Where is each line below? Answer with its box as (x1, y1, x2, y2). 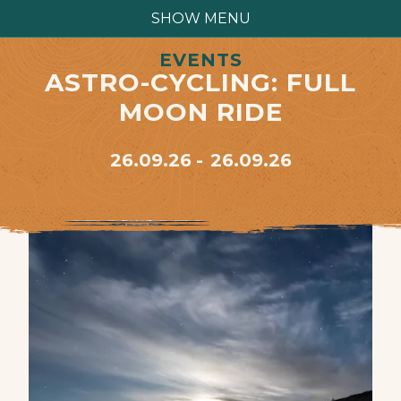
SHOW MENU (150, 10, 251, 27)
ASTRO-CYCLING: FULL (45, 67, 356, 98)
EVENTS (158, 49, 243, 71)
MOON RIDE (118, 97, 283, 127)
